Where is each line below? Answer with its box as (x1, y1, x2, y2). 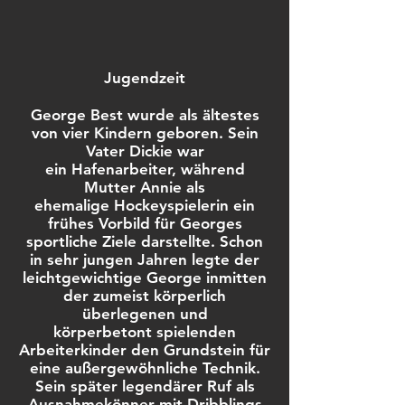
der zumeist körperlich (63, 287, 226, 305)
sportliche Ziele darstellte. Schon (26, 232, 263, 250)
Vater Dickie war (85, 142, 204, 160)
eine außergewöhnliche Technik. (29, 359, 260, 377)
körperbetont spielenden (53, 323, 236, 341)
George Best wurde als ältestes (30, 106, 259, 124)
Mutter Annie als (84, 178, 205, 196)
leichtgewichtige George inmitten (23, 268, 267, 287)
